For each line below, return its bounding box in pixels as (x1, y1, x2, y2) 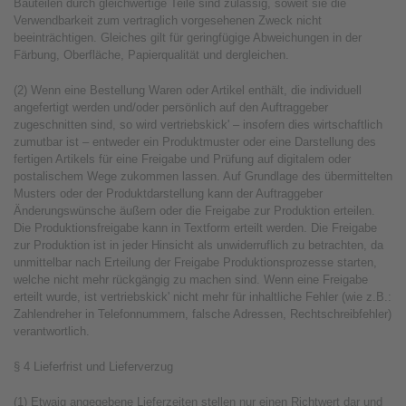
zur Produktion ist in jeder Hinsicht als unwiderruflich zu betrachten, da (14, 238, 383, 252)
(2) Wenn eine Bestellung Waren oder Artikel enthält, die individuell (14, 83, 362, 97)
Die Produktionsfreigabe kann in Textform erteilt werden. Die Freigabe (14, 221, 377, 235)
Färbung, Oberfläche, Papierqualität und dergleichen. (14, 48, 289, 62)
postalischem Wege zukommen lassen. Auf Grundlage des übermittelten (14, 169, 392, 183)
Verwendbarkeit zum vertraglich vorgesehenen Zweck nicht (14, 14, 322, 27)
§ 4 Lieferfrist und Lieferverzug (14, 360, 173, 373)
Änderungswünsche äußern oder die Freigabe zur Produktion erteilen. (14, 204, 375, 217)
